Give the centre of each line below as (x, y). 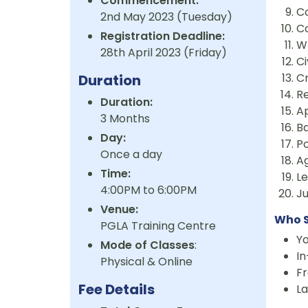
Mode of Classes (147, 245)
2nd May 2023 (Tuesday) (166, 17)
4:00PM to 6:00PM (148, 190)
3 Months (125, 119)
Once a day (131, 155)
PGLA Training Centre (158, 226)
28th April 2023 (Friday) (164, 53)
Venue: (119, 210)
